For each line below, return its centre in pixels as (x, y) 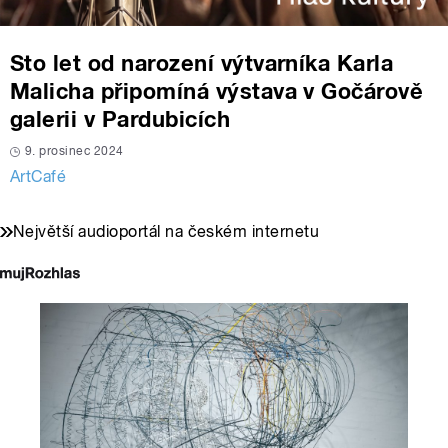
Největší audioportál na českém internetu (166, 231)
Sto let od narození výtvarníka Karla (202, 62)
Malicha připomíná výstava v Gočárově (217, 90)
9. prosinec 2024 (74, 150)
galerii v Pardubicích (120, 118)
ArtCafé (38, 176)
